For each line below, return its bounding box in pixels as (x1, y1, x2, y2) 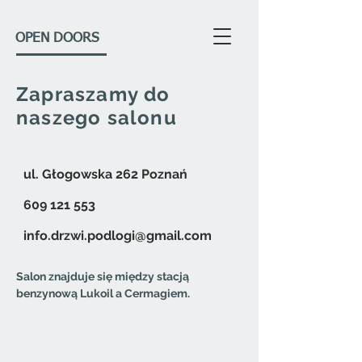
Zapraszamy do (16, 82, 170, 106)
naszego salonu (16, 106, 177, 129)
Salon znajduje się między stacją (16, 270, 189, 283)
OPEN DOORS (15, 32, 99, 45)
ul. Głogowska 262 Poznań (23, 166, 187, 182)
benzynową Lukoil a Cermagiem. (16, 287, 190, 300)
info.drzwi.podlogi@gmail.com (23, 228, 212, 243)
